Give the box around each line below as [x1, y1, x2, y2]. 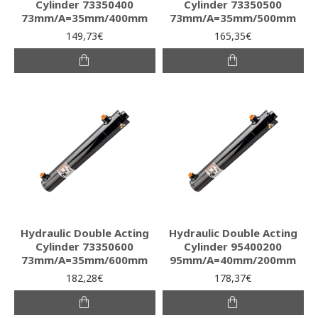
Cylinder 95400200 [184, 238, 283, 253]
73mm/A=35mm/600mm [21, 252, 148, 267]
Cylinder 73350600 [35, 238, 134, 253]
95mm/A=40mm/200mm [170, 252, 297, 267]
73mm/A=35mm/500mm [170, 10, 297, 25]
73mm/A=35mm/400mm [21, 10, 148, 25]
